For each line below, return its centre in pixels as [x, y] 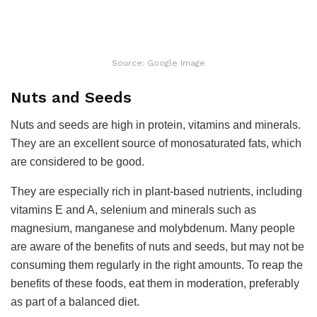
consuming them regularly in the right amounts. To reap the [157, 265]
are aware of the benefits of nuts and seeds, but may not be [157, 247]
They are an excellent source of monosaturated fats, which [156, 144]
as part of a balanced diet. [75, 302]
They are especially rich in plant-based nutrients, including [156, 192]
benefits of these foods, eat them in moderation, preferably [155, 284]
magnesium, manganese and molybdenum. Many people [153, 229]
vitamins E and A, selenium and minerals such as [133, 210]
